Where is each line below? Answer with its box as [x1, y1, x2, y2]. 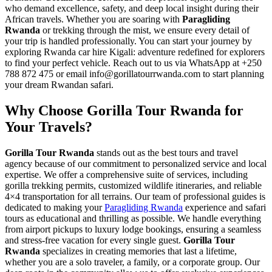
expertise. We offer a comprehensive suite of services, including [5, 169, 248, 180]
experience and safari [183, 202, 266, 213]
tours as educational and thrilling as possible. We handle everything [5, 213, 261, 224]
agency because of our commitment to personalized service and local [5, 158, 267, 169]
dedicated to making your [5, 202, 104, 213]
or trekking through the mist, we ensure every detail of [40, 25, 250, 36]
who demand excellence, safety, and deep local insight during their [5, 3, 259, 14]
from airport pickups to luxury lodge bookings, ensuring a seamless [5, 224, 261, 235]
